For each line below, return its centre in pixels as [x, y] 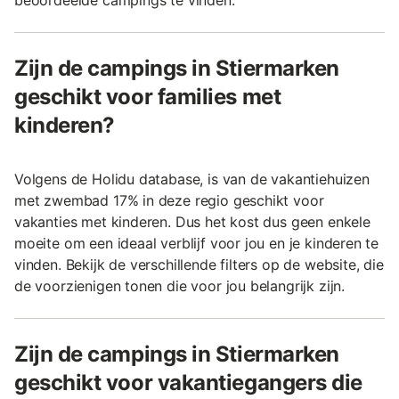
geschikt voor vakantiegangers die [188, 383]
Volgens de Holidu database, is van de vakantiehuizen [192, 179]
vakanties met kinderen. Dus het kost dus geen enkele [192, 222]
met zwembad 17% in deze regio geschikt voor [169, 201]
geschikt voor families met [148, 97]
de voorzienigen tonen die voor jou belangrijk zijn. [180, 286]
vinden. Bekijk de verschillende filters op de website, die [199, 265]
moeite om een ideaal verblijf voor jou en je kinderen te [197, 244]
